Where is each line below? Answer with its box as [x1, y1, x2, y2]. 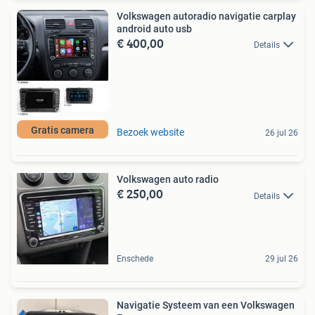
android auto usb [117, 22, 192, 34]
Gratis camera [31, 124, 94, 136]
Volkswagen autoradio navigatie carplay [117, 10, 296, 22]
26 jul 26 [265, 128, 298, 139]
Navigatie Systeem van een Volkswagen [117, 300, 295, 311]
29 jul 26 [265, 254, 298, 264]
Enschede [117, 254, 153, 264]
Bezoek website [117, 127, 184, 139]
